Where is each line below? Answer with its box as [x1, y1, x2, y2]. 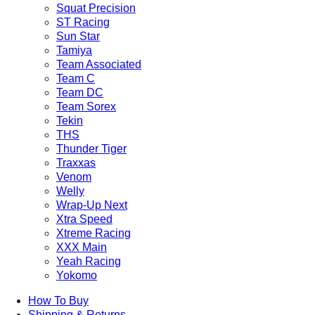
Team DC [56, 86, 103, 98]
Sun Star [56, 30, 100, 42]
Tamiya [56, 44, 92, 56]
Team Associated [56, 58, 141, 70]
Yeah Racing [56, 255, 121, 267]
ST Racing [56, 16, 110, 28]
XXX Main [56, 241, 107, 253]
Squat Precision [56, 2, 136, 14]
